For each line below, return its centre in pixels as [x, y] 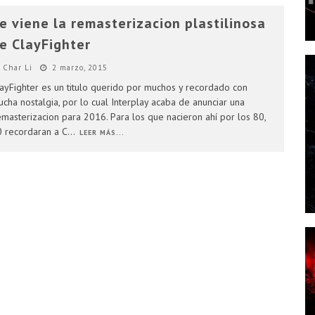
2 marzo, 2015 [79, 67]
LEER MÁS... [102, 133]
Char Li [17, 67]
